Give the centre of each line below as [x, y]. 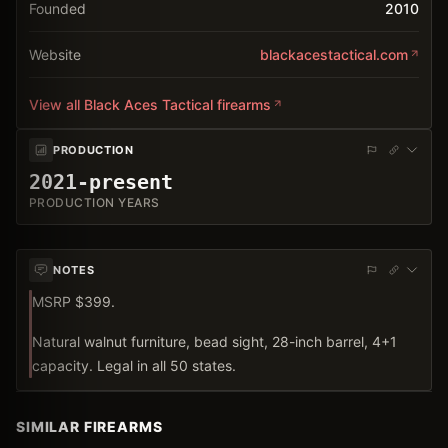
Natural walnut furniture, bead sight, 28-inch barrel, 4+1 [214, 341]
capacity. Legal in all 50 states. [134, 365]
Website [55, 54]
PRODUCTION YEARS [94, 202]
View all [56, 104]
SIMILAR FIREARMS [89, 426]
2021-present [101, 181]
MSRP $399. [73, 301]
